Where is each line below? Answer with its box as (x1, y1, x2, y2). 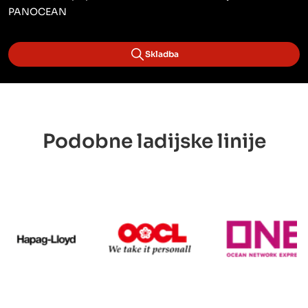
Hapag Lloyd (78, 219, 139, 232)
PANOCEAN (8, 5, 67, 19)
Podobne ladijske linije (42, 129, 266, 154)
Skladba (144, 49, 179, 60)
